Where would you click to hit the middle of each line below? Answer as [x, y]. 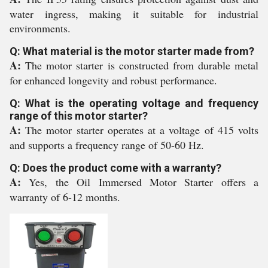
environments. [40, 28]
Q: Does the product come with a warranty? [115, 168]
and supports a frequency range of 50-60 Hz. [107, 145]
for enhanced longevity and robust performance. [113, 80]
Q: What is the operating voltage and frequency [134, 103]
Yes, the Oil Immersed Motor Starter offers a [144, 182]
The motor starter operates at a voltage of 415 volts [142, 130]
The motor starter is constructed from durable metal [142, 65]
